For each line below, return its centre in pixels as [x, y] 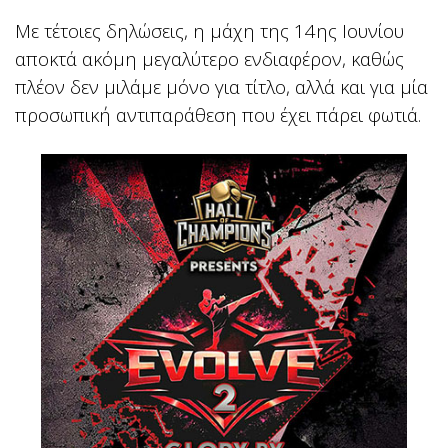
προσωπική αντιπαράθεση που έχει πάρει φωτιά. [218, 115]
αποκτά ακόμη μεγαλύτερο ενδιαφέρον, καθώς [209, 59]
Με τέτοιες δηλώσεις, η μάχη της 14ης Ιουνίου [209, 31]
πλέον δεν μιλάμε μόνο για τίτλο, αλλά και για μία [221, 87]
